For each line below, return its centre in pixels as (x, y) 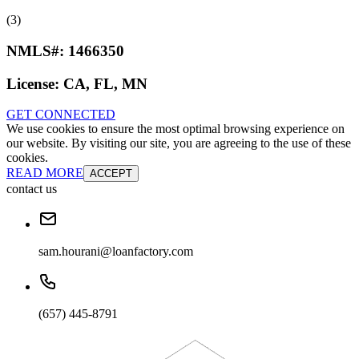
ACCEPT (111, 174)
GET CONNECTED (61, 115)
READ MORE (45, 173)
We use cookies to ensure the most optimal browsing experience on (175, 129)
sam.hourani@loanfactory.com (116, 252)
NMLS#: (37, 50)
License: (35, 83)
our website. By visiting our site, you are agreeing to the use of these (179, 143)
